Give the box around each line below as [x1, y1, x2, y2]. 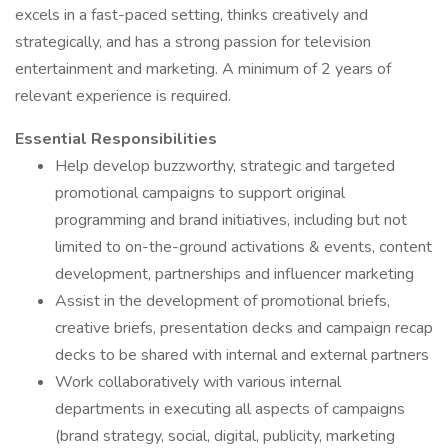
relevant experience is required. [15, 85, 231, 107]
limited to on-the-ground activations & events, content [55, 236, 432, 258]
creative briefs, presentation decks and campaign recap [55, 317, 433, 339]
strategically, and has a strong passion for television [15, 31, 371, 53]
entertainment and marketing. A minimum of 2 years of [15, 58, 391, 80]
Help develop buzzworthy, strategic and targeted [55, 155, 395, 177]
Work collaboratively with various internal [55, 371, 341, 393]
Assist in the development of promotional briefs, [55, 290, 390, 312]
